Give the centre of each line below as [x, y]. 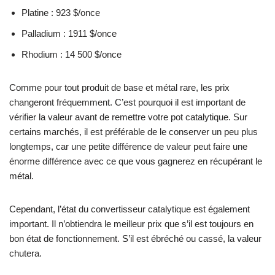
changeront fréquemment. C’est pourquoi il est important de [127, 102]
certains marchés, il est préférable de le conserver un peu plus [134, 131]
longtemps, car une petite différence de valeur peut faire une [128, 146]
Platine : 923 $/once [61, 12]
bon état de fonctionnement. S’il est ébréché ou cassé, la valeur [135, 238]
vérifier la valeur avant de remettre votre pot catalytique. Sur [128, 117]
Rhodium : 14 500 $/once [72, 54]
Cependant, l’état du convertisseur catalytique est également [130, 209]
